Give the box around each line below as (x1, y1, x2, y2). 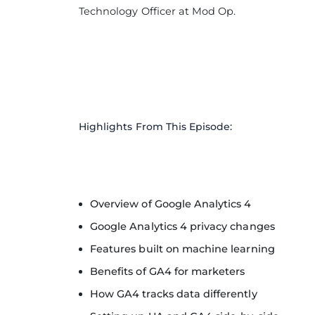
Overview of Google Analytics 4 (90, 198, 252, 210)
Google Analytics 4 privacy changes (90, 220, 275, 233)
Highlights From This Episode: (79, 120, 233, 133)
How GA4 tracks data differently (90, 288, 257, 300)
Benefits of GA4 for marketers (90, 265, 245, 278)
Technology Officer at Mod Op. (79, 5, 236, 18)
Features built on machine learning (90, 243, 275, 255)
